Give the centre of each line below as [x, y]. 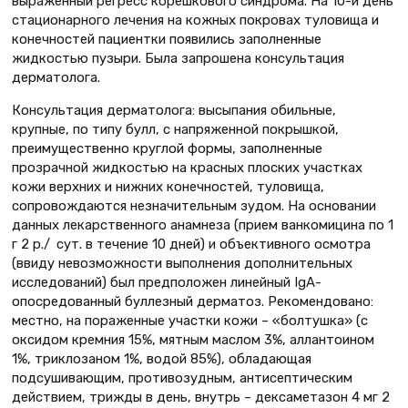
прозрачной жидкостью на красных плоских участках [187, 167]
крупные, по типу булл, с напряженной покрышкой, [175, 129]
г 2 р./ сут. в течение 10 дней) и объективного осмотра [191, 244]
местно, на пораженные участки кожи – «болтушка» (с [190, 320]
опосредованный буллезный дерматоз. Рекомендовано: [193, 301]
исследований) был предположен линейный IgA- [167, 282]
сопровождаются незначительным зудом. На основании [194, 205]
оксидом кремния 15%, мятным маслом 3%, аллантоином [193, 339]
